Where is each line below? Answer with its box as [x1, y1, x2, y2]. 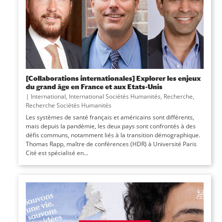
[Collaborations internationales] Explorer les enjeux [25, 73, 201, 82]
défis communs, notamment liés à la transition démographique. [25, 130, 200, 139]
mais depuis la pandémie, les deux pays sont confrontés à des [25, 121, 196, 130]
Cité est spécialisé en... [25, 148, 88, 157]
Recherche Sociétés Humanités [25, 101, 111, 110]
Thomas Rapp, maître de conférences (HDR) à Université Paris [25, 139, 197, 148]
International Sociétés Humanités [68, 92, 161, 101]
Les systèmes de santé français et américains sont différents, [25, 112, 194, 121]
